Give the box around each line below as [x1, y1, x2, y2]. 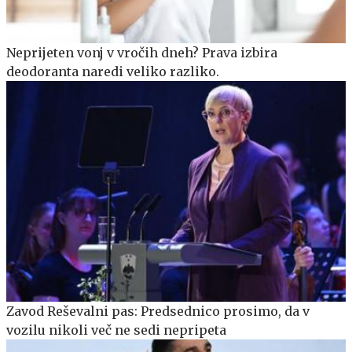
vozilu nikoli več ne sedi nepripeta [6, 322, 226, 339]
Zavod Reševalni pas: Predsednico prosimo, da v [6, 303, 310, 320]
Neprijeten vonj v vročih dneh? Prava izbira [6, 45, 277, 61]
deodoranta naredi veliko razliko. [6, 64, 219, 80]
